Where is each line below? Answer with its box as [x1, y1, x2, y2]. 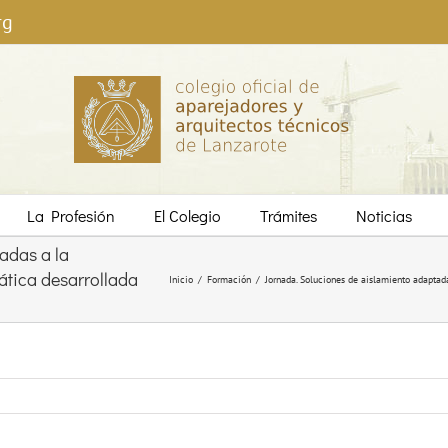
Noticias [356, 204, 412, 226]
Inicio [169, 273, 193, 286]
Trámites [260, 204, 317, 226]
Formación [207, 273, 251, 286]
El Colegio [154, 204, 221, 226]
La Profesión [27, 204, 115, 226]
